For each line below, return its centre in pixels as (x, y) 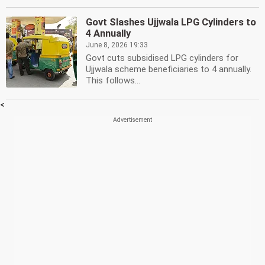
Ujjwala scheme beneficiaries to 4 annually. (169, 69)
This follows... (113, 80)
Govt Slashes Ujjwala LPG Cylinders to (171, 22)
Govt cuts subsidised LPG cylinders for (162, 58)
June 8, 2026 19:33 (117, 45)
